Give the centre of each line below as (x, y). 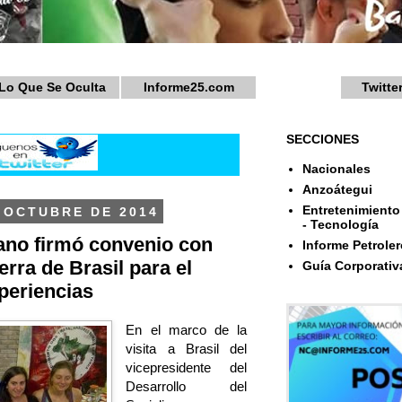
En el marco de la (186, 330)
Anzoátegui (337, 190)
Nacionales (336, 169)
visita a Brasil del (186, 349)
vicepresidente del (186, 368)
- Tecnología (340, 225)
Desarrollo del (186, 387)
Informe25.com (188, 87)
